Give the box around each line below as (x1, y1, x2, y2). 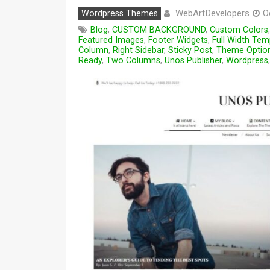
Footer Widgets (148, 35, 208, 45)
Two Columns (106, 55, 160, 66)
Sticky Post (168, 45, 212, 55)
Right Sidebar (113, 45, 164, 55)
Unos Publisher (165, 55, 222, 66)
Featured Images (78, 35, 144, 45)
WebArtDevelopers (175, 8, 250, 19)
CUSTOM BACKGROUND (112, 25, 206, 35)
